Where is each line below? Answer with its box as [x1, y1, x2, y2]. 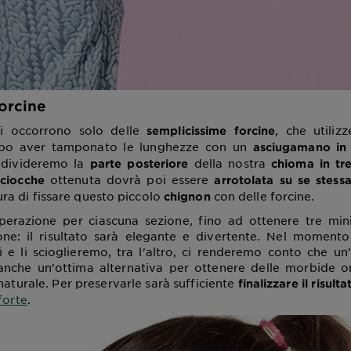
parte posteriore [84, 156, 189, 170]
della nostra [188, 155, 272, 170]
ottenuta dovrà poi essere [44, 172, 215, 186]
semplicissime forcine [147, 123, 276, 137]
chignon [163, 189, 211, 203]
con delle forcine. [210, 188, 315, 203]
